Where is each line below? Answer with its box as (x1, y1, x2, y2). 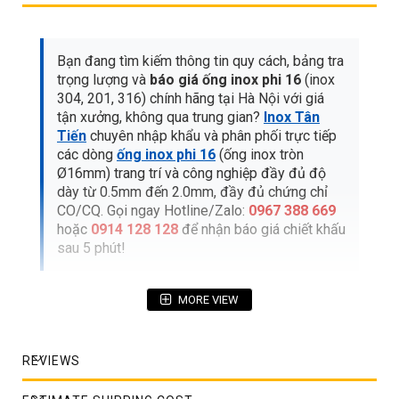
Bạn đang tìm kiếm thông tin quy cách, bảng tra (57, 53, 344, 70)
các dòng (57, 146, 117, 164)
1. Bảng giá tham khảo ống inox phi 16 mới (77, 341, 323, 358)
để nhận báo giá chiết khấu (178, 221, 346, 239)
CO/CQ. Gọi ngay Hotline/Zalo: (57, 202, 248, 220)
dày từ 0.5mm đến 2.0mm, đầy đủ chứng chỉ (57, 183, 328, 201)
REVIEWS (22, 354, 80, 369)
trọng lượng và (57, 71, 150, 89)
